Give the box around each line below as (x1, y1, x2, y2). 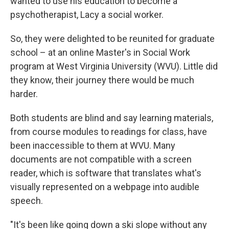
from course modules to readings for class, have (10, 126, 207, 137)
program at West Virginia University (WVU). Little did (10, 61, 218, 72)
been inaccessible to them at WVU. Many (10, 140, 175, 151)
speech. (10, 195, 43, 206)
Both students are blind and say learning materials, (10, 112, 213, 123)
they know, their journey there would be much (10, 75, 194, 85)
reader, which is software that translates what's (10, 168, 201, 178)
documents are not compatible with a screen (10, 154, 192, 165)
